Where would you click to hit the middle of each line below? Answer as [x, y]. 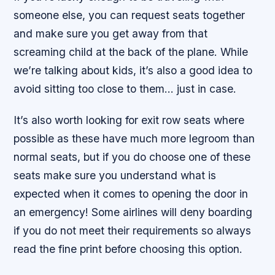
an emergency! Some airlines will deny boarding [133, 212]
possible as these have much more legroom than [134, 138]
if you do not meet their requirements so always [133, 230]
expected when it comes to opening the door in [131, 193]
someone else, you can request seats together [130, 15]
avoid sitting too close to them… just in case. [125, 88]
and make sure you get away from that [111, 33]
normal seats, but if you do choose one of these [132, 157]
